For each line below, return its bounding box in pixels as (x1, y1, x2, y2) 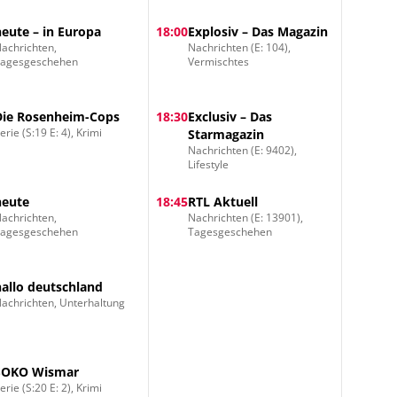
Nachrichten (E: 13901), (187, 210, 303, 225)
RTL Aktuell (187, 193, 258, 210)
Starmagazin (187, 126, 264, 143)
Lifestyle (187, 157, 229, 172)
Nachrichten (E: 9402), (187, 143, 297, 158)
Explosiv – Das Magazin (187, 23, 328, 40)
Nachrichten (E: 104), (187, 40, 291, 55)
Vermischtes (187, 54, 249, 69)
